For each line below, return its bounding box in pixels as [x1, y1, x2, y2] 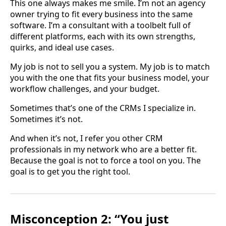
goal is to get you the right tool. [10, 165, 130, 177]
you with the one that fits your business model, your [10, 72, 209, 83]
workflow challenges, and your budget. [10, 83, 159, 94]
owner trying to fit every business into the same [10, 8, 193, 20]
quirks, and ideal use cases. [10, 41, 114, 53]
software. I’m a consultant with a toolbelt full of [10, 19, 191, 31]
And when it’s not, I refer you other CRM [10, 132, 163, 144]
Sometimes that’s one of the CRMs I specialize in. [10, 102, 196, 114]
